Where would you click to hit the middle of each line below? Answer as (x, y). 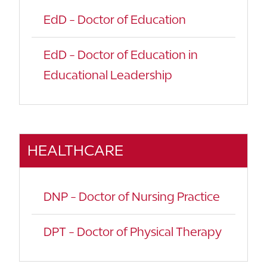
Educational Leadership (108, 75)
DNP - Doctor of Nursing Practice (132, 196)
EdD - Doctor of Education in (121, 55)
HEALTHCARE (75, 150)
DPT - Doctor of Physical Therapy (133, 232)
